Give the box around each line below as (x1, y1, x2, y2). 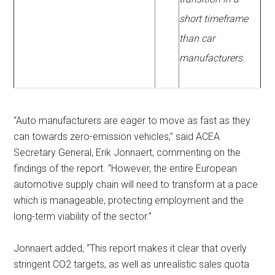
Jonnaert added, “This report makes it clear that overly (14, 242, 247, 255)
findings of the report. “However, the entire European (14, 163, 238, 175)
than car (179, 33, 215, 45)
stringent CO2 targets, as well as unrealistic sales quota (14, 258, 250, 271)
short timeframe (179, 13, 249, 25)
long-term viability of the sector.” (14, 211, 152, 223)
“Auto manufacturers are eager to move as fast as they (14, 115, 251, 127)
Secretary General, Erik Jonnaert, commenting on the (14, 147, 241, 159)
